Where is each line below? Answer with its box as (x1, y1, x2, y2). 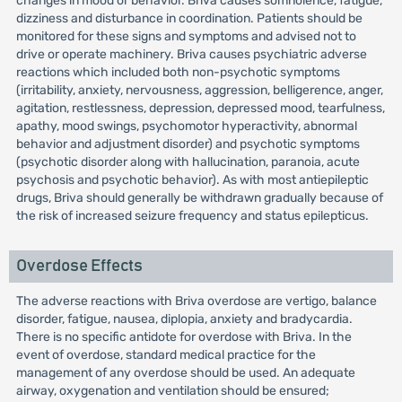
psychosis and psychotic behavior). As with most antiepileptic (15, 172, 369, 188)
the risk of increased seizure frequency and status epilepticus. (15, 208, 369, 223)
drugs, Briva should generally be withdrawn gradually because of (15, 190, 383, 205)
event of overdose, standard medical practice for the (15, 347, 316, 363)
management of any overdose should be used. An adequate (15, 365, 355, 380)
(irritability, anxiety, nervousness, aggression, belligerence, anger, (15, 83, 383, 98)
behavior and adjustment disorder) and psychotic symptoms (15, 136, 360, 152)
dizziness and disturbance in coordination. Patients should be (15, 11, 363, 26)
